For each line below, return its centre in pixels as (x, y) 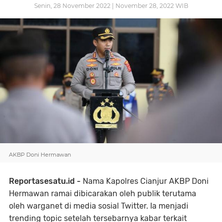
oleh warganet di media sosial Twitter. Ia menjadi (99, 206)
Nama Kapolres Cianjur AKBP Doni (145, 181)
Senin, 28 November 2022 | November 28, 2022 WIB (111, 6)
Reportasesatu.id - (45, 181)
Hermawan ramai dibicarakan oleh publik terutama (103, 194)
